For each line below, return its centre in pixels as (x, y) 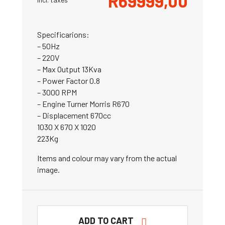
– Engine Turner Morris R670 (83, 104)
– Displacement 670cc (74, 116)
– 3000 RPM (57, 92)
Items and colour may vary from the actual (107, 158)
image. (48, 170)
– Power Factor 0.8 (69, 81)
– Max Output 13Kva (69, 69)
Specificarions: (63, 35)
